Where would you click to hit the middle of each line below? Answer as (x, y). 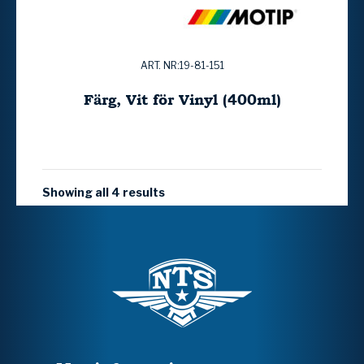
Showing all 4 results (104, 192)
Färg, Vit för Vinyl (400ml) (182, 99)
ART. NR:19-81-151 (182, 65)
